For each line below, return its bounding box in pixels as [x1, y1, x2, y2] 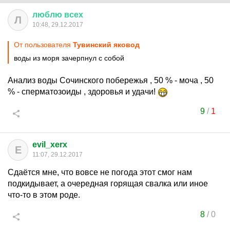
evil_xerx [32, 140, 67, 149]
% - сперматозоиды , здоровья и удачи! [8, 87, 158, 96]
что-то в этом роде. [8, 190, 80, 199]
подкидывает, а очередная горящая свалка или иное [8, 179, 208, 188]
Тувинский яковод [73, 41, 140, 49]
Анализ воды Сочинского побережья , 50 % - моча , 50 [8, 76, 214, 85]
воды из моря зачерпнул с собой [14, 54, 124, 62]
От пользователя [14, 41, 73, 49]
